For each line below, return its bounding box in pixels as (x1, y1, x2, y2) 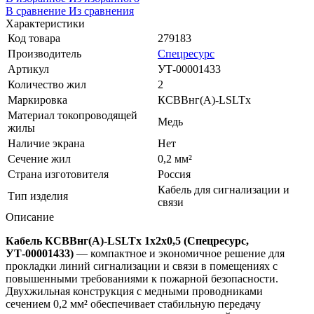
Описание (6, 210, 54, 223)
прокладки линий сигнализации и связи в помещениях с (6, 259, 278, 272)
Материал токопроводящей (8, 109, 137, 121)
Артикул (8, 62, 49, 75)
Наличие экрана (8, 137, 85, 149)
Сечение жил (8, 152, 71, 165)
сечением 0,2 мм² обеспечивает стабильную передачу (6, 297, 261, 310)
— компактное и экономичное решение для (74, 247, 285, 259)
